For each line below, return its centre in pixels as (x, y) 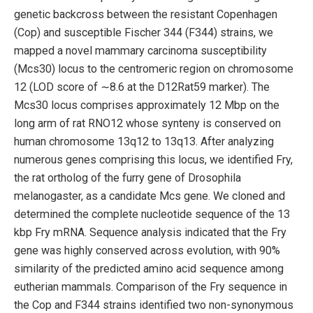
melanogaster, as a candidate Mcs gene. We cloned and (150, 196)
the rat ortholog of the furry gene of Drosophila (128, 177)
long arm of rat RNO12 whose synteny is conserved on (147, 123)
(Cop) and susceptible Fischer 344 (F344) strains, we (144, 32)
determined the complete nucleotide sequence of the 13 (152, 214)
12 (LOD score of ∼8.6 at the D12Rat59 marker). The (142, 87)
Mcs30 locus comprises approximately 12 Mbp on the (147, 105)
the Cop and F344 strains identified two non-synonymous (154, 305)
